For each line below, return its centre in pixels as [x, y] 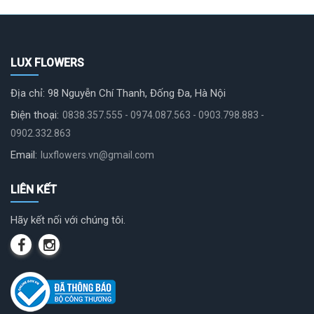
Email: [24, 155]
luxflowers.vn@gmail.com [97, 155]
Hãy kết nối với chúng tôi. [68, 220]
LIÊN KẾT [34, 190]
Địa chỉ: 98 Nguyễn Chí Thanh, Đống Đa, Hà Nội [118, 93]
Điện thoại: [35, 115]
